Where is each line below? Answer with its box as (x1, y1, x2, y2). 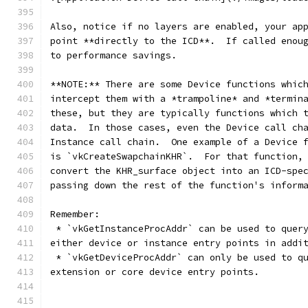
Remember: (50, 208, 100, 220)
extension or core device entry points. (50, 266, 259, 278)
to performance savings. (50, 49, 177, 61)
